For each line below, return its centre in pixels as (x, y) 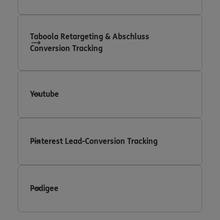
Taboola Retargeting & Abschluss (90, 36)
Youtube (44, 94)
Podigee (44, 188)
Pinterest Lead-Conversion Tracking (94, 141)
